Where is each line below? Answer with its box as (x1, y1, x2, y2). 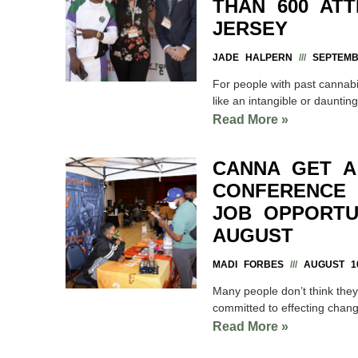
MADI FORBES (213, 258, 290, 270)
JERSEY (213, 17, 288, 39)
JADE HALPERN (213, 51, 299, 63)
